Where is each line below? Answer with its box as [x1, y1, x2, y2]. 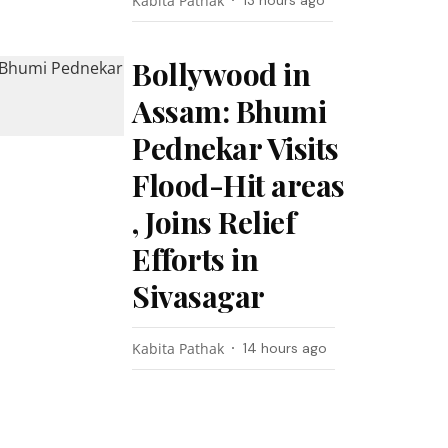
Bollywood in [132, 54, 311, 94]
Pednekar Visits [132, 128, 339, 168]
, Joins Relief [132, 202, 296, 242]
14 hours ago [243, 339, 328, 357]
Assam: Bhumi [132, 91, 327, 131]
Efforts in [132, 239, 259, 279]
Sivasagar [132, 276, 265, 316]
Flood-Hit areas [132, 165, 345, 205]
